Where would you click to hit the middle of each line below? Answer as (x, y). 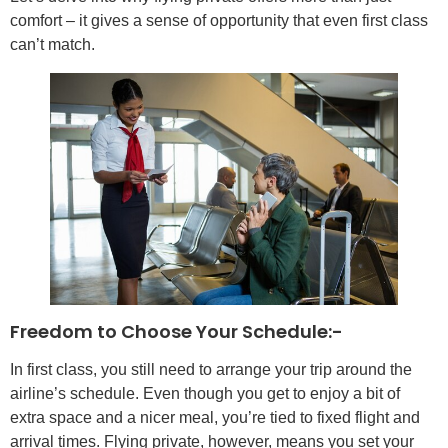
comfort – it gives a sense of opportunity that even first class (219, 20)
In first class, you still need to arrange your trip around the (211, 369)
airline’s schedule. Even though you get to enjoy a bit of (205, 393)
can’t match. (52, 44)
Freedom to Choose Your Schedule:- (176, 331)
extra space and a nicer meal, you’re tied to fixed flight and (215, 417)
